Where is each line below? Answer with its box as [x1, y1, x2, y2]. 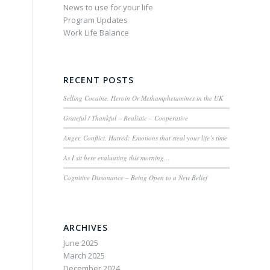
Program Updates [63, 14, 128, 25]
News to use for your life [63, 2, 154, 13]
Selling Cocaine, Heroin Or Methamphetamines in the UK [63, 93, 224, 102]
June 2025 [63, 237, 99, 248]
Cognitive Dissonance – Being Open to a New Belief [63, 173, 208, 182]
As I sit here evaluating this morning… [63, 153, 171, 162]
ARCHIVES [63, 222, 108, 233]
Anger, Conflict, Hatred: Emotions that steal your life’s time [63, 133, 228, 142]
